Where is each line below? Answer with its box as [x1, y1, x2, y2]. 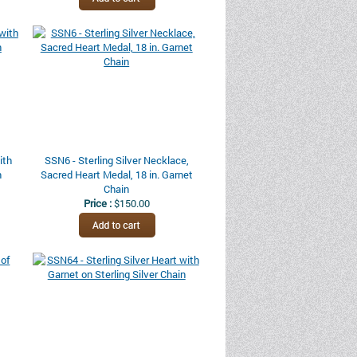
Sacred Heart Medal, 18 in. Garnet [40, 167, 193, 182]
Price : [83, 196, 114, 210]
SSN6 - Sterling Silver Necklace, [44, 153, 189, 167]
